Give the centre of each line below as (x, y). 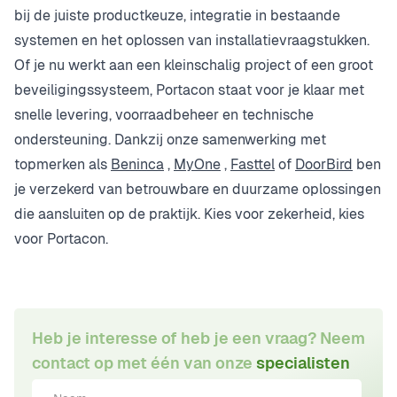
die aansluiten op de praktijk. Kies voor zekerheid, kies (189, 214)
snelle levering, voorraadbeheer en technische (164, 114)
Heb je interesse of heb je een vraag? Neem (198, 338)
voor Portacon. (61, 238)
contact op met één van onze (144, 362)
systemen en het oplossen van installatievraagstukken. (192, 40)
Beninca (137, 164)
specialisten (303, 362)
